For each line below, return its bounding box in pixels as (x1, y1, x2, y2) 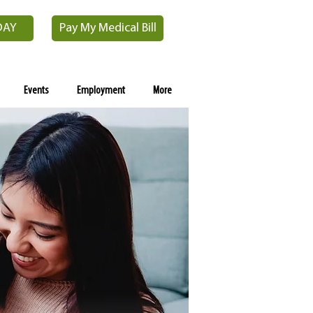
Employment (77, 85, 125, 96)
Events (24, 85, 49, 96)
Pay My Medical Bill (59, 22, 156, 35)
